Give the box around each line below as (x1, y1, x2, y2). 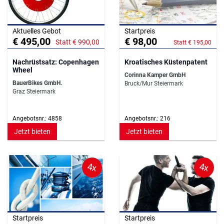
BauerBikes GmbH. (12, 79, 62, 86)
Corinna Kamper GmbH (124, 71, 185, 78)
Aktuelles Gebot (12, 26, 61, 35)
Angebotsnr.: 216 (124, 114, 170, 122)
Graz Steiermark (12, 87, 55, 95)
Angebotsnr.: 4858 (12, 114, 62, 122)
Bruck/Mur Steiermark (124, 79, 183, 87)
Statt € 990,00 (55, 37, 99, 46)
